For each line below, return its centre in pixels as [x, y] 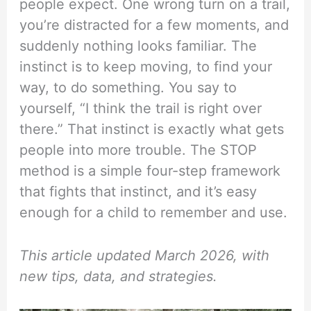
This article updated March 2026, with [145, 255]
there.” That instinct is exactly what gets [152, 129]
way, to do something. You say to [128, 87]
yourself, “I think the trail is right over [141, 108]
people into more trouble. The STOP [138, 150]
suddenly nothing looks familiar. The [138, 45]
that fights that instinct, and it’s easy [138, 191]
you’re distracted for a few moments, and [154, 25]
